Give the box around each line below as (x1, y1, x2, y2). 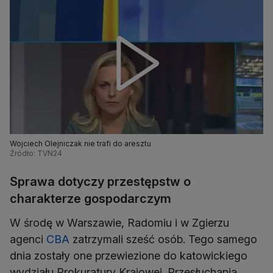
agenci (10, 233, 46, 246)
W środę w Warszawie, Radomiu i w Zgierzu (10, 216, 229, 230)
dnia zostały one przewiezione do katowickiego (10, 249, 247, 263)
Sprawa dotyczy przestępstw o (10, 174, 191, 190)
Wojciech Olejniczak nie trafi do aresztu (10, 139, 151, 149)
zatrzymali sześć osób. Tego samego (69, 233, 257, 246)
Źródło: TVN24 (10, 149, 62, 158)
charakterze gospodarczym (10, 191, 171, 207)
